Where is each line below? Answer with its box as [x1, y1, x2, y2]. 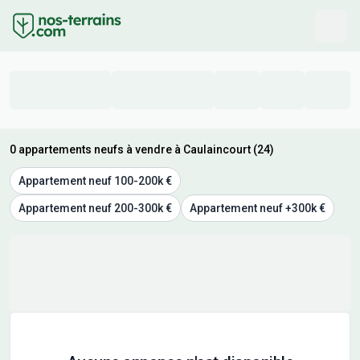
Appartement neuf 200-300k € [18, 202, 172, 215]
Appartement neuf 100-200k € [18, 174, 172, 187]
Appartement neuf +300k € [190, 202, 325, 215]
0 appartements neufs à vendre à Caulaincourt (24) [10, 143, 274, 156]
